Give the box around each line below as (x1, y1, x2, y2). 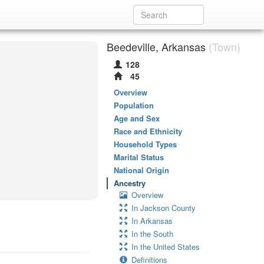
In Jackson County (131, 202, 196, 213)
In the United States (131, 241, 200, 252)
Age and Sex (114, 113, 160, 124)
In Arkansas (131, 215, 173, 226)
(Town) (206, 39, 240, 54)
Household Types (114, 138, 177, 150)
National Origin (114, 164, 169, 176)
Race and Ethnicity (114, 126, 182, 137)
